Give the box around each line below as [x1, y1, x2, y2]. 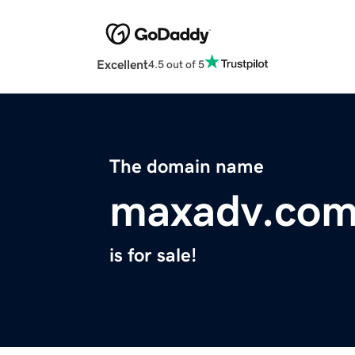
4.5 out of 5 [148, 58, 204, 70]
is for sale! [109, 246, 197, 265]
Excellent [97, 58, 148, 71]
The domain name [109, 157, 264, 177]
